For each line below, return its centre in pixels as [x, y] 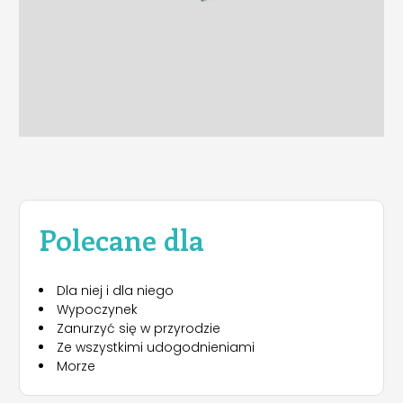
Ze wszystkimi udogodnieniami [156, 348]
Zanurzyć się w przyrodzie [139, 329]
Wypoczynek [97, 310]
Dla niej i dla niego [115, 291]
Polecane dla [121, 238]
